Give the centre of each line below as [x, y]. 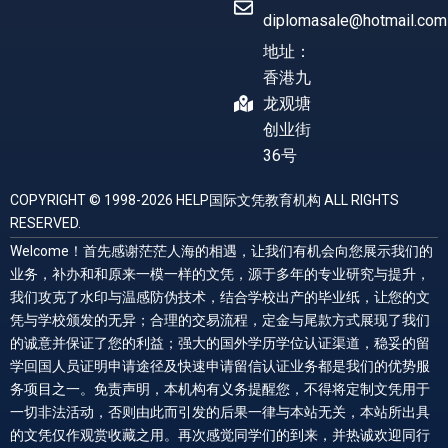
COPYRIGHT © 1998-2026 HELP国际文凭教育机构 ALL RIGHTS [204, 199]
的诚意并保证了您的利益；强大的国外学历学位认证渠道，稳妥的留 [220, 342]
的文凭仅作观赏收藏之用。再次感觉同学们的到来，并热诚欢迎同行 [220, 434]
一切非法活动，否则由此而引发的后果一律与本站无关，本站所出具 [220, 411]
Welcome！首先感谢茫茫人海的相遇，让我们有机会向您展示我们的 [221, 250]
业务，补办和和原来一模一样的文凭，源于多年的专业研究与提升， [220, 273]
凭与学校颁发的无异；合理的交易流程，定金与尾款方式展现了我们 [220, 319]
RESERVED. [45, 222]
